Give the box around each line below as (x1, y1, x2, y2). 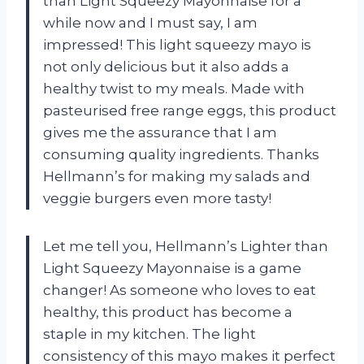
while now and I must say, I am (43, 14, 258, 31)
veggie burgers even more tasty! (43, 189, 271, 206)
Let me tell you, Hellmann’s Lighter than (43, 237, 328, 254)
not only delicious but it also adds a (43, 58, 289, 75)
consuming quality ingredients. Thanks (43, 145, 319, 162)
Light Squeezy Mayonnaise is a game (43, 259, 301, 276)
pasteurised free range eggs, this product (43, 102, 336, 119)
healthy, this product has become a (43, 303, 292, 320)
